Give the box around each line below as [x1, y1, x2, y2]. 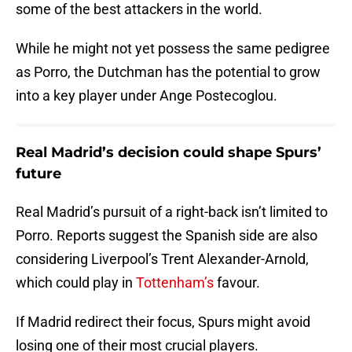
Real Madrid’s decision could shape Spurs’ [16, 144, 321, 162]
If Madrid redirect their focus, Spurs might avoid [16, 313, 310, 331]
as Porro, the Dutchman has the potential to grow [16, 64, 321, 81]
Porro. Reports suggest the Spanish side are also [16, 227, 317, 244]
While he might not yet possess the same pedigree [16, 40, 330, 57]
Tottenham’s [136, 274, 214, 291]
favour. [214, 274, 260, 291]
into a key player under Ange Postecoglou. [16, 87, 277, 104]
